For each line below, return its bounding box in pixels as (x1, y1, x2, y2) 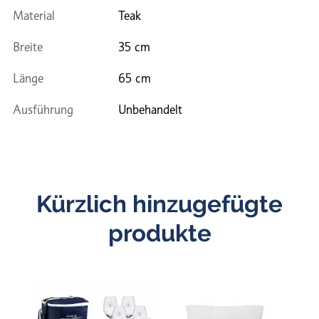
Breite (13, 39, 43, 54)
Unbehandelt (118, 102, 182, 117)
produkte (108, 219, 211, 247)
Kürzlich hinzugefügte (36, 190, 283, 218)
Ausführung (13, 102, 73, 117)
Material (13, 8, 55, 23)
